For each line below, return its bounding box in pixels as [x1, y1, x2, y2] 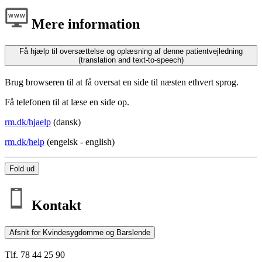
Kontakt [28, 197, 81, 213]
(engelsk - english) [44, 136, 115, 147]
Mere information [28, 16, 140, 32]
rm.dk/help [5, 136, 44, 147]
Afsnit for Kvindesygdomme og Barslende [9, 227, 150, 237]
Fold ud [9, 164, 35, 173]
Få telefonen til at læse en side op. [5, 96, 129, 107]
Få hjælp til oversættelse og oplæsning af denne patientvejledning [19, 47, 243, 56]
